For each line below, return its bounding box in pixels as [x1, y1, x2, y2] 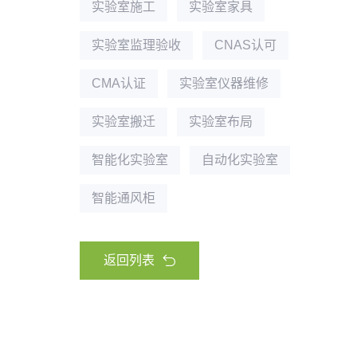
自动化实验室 [202, 153, 278, 167]
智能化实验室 [92, 153, 168, 167]
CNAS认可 [214, 38, 277, 52]
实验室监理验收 [92, 38, 181, 52]
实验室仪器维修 [179, 76, 269, 90]
